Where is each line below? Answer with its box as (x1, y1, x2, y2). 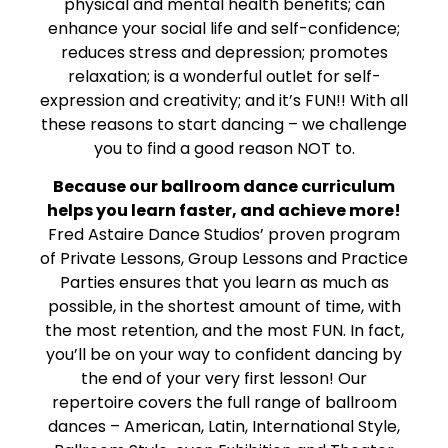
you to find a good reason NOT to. (93, 136, 355, 160)
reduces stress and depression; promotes (60, 40, 388, 64)
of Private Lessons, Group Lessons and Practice (40, 247, 408, 271)
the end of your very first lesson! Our (81, 367, 367, 391)
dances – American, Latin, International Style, (48, 415, 400, 439)
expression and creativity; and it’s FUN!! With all (40, 88, 408, 112)
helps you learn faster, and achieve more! (47, 199, 401, 223)
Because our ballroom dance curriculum (53, 175, 395, 199)
